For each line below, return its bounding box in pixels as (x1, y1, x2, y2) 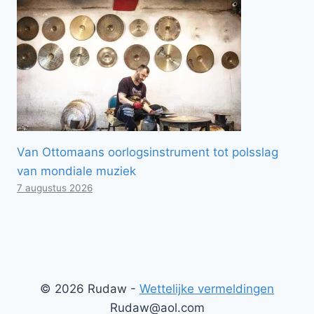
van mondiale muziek (17, 163, 136, 178)
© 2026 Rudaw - (40, 282, 139, 296)
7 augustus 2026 (17, 182, 93, 193)
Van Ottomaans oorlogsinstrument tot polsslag (17, 144, 278, 159)
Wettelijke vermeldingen (139, 282, 274, 296)
